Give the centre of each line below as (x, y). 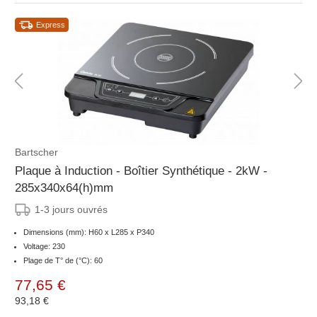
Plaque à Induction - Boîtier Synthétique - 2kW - (141, 171)
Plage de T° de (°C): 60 (63, 261)
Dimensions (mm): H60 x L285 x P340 (89, 232)
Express (51, 25)
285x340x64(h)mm (64, 188)
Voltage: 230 (44, 247)
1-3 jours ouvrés (71, 210)
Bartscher (36, 152)
